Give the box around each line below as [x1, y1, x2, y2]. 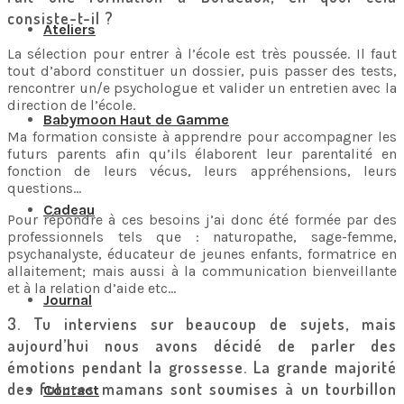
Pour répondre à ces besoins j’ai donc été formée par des [7, 211, 397, 228]
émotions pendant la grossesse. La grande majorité [7, 357, 397, 377]
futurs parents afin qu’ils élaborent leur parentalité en [7, 145, 397, 162]
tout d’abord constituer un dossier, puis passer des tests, [7, 62, 397, 79]
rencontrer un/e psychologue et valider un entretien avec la [7, 79, 397, 96]
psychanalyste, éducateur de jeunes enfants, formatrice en [7, 245, 397, 262]
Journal [43, 291, 92, 308]
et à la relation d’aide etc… [7, 280, 176, 297]
